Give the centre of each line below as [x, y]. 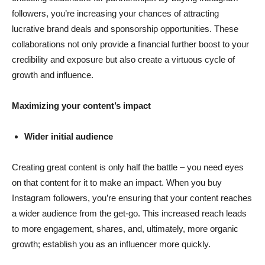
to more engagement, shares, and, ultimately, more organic [125, 228]
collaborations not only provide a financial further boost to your [130, 44]
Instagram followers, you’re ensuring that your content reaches [132, 198]
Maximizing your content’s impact [81, 105]
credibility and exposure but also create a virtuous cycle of [123, 59]
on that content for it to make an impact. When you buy [117, 182]
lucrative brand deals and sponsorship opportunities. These [125, 28]
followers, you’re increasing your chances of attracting [115, 13]
